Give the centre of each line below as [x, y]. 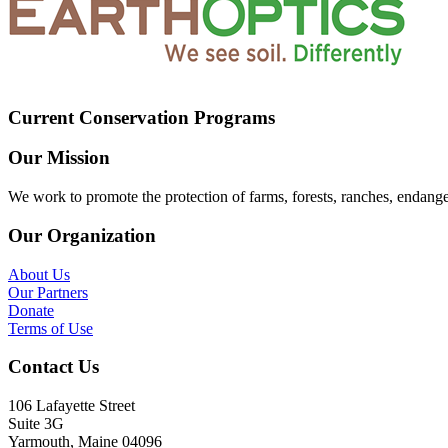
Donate [31, 310]
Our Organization [82, 235]
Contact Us [53, 367]
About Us [39, 274]
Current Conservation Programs [141, 117]
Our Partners [48, 292]
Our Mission [59, 158]
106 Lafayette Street [71, 405]
